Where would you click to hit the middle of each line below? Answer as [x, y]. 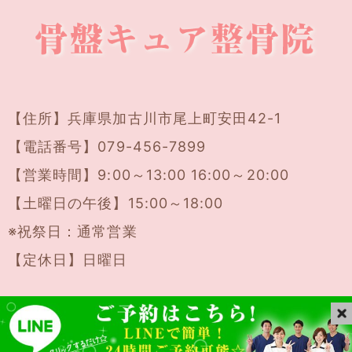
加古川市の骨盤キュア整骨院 [235, 315]
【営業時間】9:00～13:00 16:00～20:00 [148, 175]
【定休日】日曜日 [68, 260]
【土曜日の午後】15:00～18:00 [116, 203]
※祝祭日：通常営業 [73, 232]
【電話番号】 [53, 147]
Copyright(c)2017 [70, 315]
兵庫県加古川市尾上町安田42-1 [175, 119]
